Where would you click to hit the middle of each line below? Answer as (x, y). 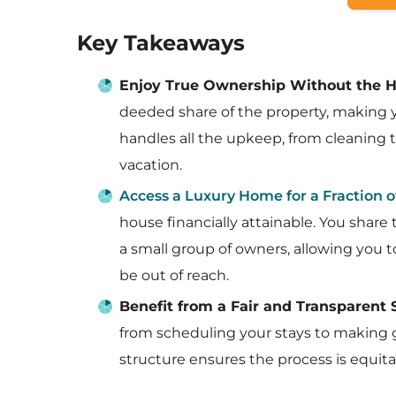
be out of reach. (174, 275)
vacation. (151, 165)
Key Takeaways (161, 43)
